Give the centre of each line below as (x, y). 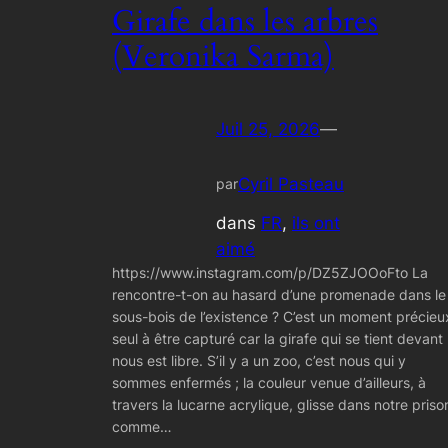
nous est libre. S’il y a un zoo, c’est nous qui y (259, 360)
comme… (142, 426)
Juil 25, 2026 (268, 129)
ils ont (316, 222)
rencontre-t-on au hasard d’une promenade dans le (279, 294)
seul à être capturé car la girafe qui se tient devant (277, 338)
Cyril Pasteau (291, 184)
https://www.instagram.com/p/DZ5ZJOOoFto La (270, 272)
